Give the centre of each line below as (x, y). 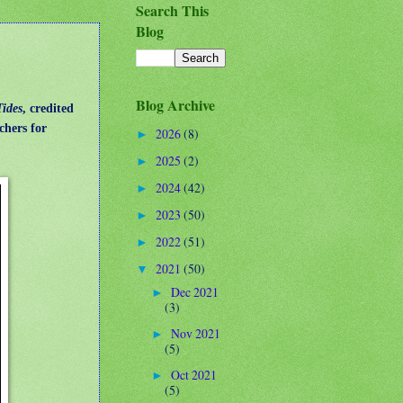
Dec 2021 (194, 291)
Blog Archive (175, 104)
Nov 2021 (195, 333)
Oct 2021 (193, 374)
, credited (48, 107)
